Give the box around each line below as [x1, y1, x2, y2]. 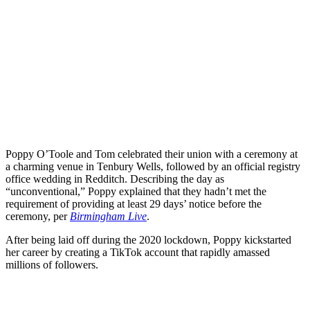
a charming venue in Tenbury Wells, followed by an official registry [6, 160, 300, 172]
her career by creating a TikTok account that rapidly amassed [6, 246, 270, 258]
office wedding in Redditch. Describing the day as [6, 172, 224, 185]
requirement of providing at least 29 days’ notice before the [6, 197, 262, 210]
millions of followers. [6, 258, 98, 271]
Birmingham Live [70, 210, 147, 222]
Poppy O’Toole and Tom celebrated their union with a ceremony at [6, 147, 298, 160]
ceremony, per [6, 210, 70, 222]
